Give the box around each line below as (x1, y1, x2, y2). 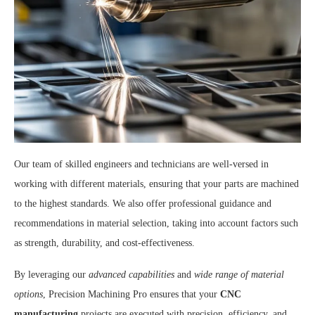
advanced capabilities (89, 269, 174, 280)
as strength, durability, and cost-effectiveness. (14, 237, 195, 248)
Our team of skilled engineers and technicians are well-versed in (14, 158, 269, 169)
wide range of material (194, 269, 284, 280)
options (14, 288, 43, 300)
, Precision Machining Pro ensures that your (43, 288, 220, 300)
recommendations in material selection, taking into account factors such (14, 217, 298, 229)
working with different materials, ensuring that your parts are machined (14, 178, 299, 189)
